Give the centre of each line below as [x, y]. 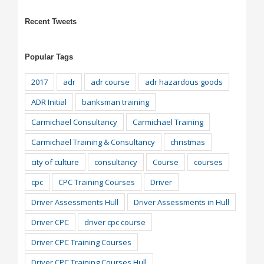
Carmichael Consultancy [74, 122]
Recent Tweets [50, 21]
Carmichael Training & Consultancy [93, 142]
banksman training [115, 102]
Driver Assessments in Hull [181, 202]
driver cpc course [115, 222]
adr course [110, 82]
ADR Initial [49, 102]
